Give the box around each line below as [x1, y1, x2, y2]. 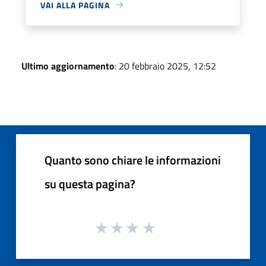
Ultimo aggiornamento [21, 58, 115, 73]
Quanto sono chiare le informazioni [45, 150, 221, 169]
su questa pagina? [45, 174, 135, 193]
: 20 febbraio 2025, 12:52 [115, 58, 216, 73]
